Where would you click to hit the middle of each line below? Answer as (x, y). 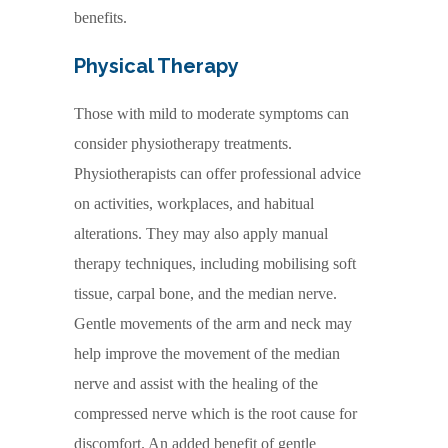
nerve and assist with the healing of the (196, 383)
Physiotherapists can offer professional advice (217, 173)
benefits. (100, 17)
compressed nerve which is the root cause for (215, 413)
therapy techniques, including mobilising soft (215, 263)
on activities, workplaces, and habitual (194, 203)
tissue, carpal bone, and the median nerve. (205, 293)
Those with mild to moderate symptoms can (211, 113)
